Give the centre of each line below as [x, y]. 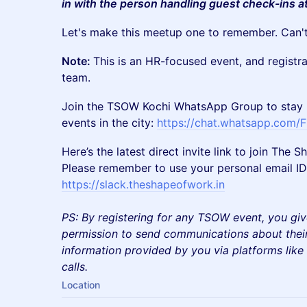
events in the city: [109, 123]
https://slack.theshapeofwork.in [143, 184]
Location [81, 285]
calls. [75, 267]
